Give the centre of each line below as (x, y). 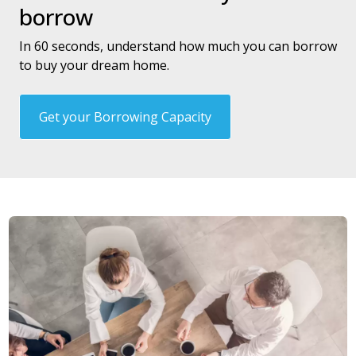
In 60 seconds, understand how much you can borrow (178, 46)
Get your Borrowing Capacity (125, 117)
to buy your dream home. (94, 65)
